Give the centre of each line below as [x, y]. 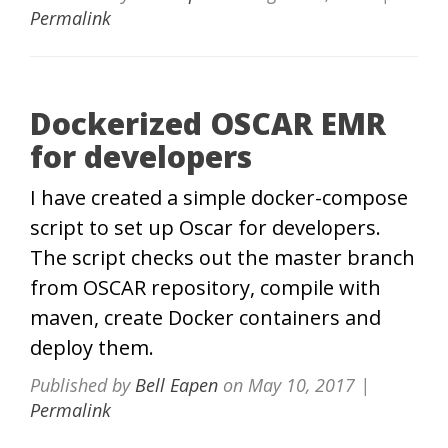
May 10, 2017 [301, 385]
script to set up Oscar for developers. [205, 228]
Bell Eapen [176, 385]
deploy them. [92, 348]
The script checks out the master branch [222, 258]
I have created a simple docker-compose [219, 198]
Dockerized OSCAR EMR [208, 124]
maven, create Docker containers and [205, 318]
